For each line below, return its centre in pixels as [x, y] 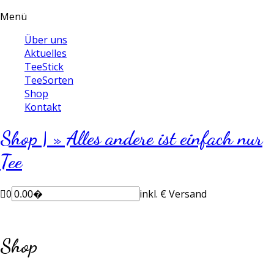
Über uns [46, 40]
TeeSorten [49, 80]
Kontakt [43, 107]
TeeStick [44, 67]
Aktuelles [46, 53]
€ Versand [183, 194]
